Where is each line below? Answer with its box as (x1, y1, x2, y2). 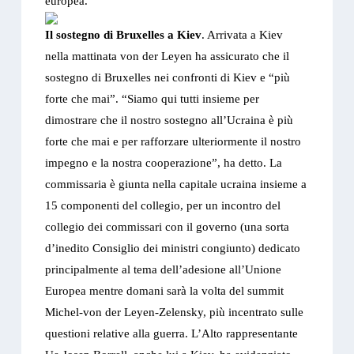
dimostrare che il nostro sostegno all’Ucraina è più (45, 114, 294, 127)
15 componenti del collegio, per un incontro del (45, 199, 281, 213)
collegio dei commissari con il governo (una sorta (45, 220, 290, 234)
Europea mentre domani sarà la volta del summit (45, 284, 284, 298)
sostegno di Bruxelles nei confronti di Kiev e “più (45, 71, 291, 85)
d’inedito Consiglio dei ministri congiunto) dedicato (45, 242, 301, 255)
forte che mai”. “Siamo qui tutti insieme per (45, 92, 260, 106)
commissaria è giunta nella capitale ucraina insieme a (45, 178, 307, 191)
